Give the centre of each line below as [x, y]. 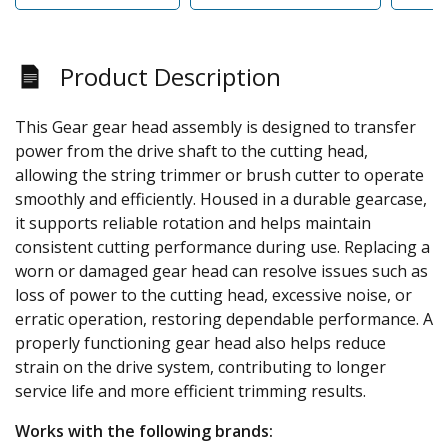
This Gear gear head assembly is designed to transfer [215, 126]
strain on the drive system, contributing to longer [200, 366]
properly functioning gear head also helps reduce [200, 342]
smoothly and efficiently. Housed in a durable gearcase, [221, 198]
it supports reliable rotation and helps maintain [193, 222]
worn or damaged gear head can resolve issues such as [221, 270]
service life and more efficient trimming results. [190, 390]
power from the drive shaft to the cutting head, [191, 150]
